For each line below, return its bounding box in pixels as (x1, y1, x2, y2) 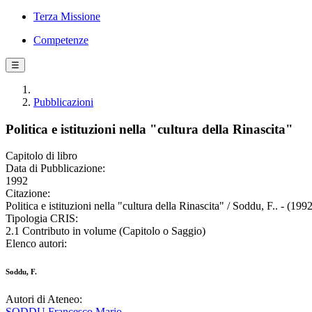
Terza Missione (33, 10, 100, 22)
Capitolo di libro (6, 150, 77, 162)
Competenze (33, 34, 88, 46)
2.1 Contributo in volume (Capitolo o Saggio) (6, 225, 205, 237)
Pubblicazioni (33, 96, 93, 108)
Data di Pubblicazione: (6, 162, 105, 175)
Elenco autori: (6, 237, 67, 250)
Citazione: (6, 187, 50, 200)
